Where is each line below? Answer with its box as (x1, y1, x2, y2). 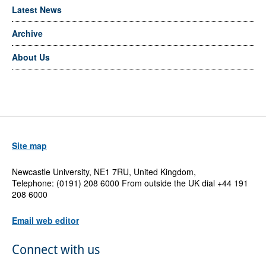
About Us (11, 50, 50, 63)
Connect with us (11, 241, 100, 258)
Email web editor (11, 214, 79, 227)
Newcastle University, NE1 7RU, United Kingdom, (11, 166, 196, 178)
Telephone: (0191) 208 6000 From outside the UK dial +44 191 (11, 177, 248, 189)
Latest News (11, 3, 62, 15)
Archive (11, 27, 43, 39)
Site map (11, 140, 47, 152)
